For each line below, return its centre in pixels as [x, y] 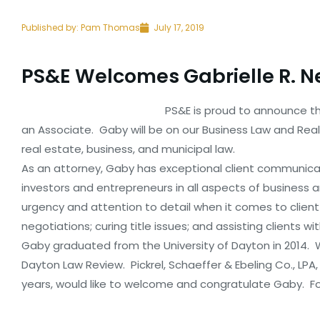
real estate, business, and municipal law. [128, 149]
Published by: [50, 27]
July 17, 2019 [179, 27]
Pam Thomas [109, 27]
